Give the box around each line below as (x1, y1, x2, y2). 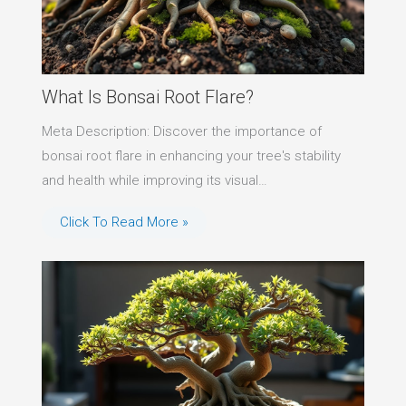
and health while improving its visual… (41, 172, 267, 189)
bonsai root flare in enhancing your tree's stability (41, 148, 341, 165)
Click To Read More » (59, 214, 188, 231)
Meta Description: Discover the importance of (41, 123, 322, 140)
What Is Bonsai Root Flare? (41, 86, 254, 109)
